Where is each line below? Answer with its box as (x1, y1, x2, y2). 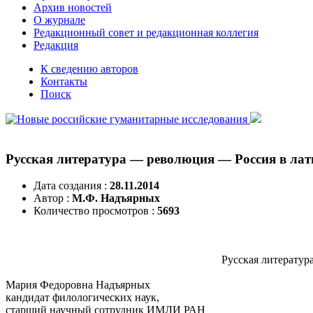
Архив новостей (34, 1, 112, 13)
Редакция (34, 39, 78, 51)
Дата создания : (34, 180, 110, 192)
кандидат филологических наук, (6, 291, 159, 304)
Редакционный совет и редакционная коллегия (34, 27, 259, 38)
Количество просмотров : (34, 205, 157, 217)
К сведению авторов (41, 63, 138, 75)
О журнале (34, 14, 85, 26)
